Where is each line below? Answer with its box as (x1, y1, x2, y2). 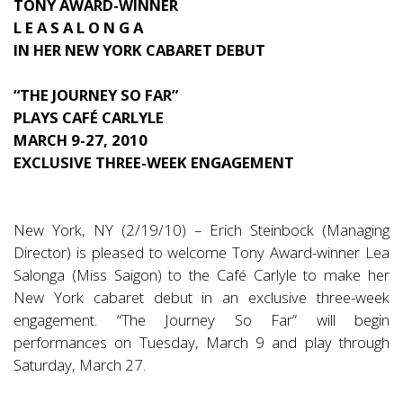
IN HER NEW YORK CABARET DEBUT (13, 40, 265, 60)
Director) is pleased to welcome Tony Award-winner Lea (13, 242, 390, 263)
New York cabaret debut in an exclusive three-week (13, 287, 390, 308)
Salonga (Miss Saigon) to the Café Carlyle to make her (13, 264, 390, 285)
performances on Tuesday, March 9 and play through (13, 332, 390, 353)
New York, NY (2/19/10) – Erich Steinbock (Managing (13, 219, 390, 240)
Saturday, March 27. (13, 354, 146, 375)
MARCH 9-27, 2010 (13, 130, 148, 150)
